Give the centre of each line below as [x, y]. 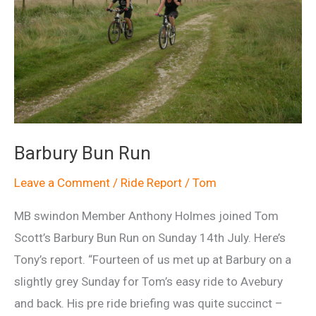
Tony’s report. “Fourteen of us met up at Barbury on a [153, 260]
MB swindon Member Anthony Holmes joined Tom [146, 216]
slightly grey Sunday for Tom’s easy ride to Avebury [148, 281]
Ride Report [151, 182]
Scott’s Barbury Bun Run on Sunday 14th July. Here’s [150, 238]
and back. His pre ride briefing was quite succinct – [148, 303]
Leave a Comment [62, 182]
